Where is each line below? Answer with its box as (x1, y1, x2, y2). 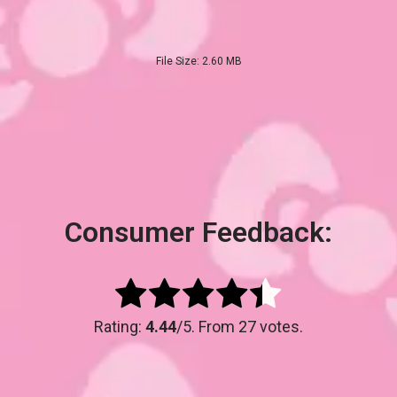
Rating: (94, 317, 145, 336)
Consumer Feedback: (65, 215, 332, 249)
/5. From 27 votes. (176, 317, 303, 336)
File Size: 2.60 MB (155, 55, 242, 67)
